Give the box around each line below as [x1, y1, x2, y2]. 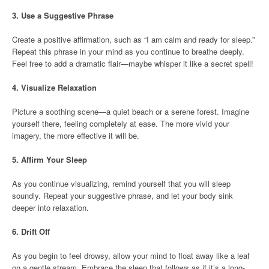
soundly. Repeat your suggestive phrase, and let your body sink [12, 189, 233, 201]
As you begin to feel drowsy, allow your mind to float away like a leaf [12, 249, 250, 261]
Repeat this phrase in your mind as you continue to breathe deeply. [12, 45, 244, 57]
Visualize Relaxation [21, 81, 97, 93]
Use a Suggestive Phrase [21, 9, 113, 21]
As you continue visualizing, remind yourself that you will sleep [12, 177, 231, 189]
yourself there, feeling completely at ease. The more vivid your [12, 117, 229, 129]
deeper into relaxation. [12, 201, 89, 213]
